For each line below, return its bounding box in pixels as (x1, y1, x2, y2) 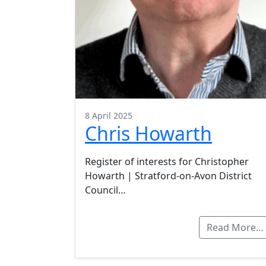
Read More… (207, 221, 264, 235)
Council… (85, 183, 126, 197)
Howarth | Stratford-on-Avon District (85, 169, 252, 183)
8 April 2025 (85, 110, 132, 122)
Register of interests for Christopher (85, 155, 249, 169)
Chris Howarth (85, 121, 212, 147)
